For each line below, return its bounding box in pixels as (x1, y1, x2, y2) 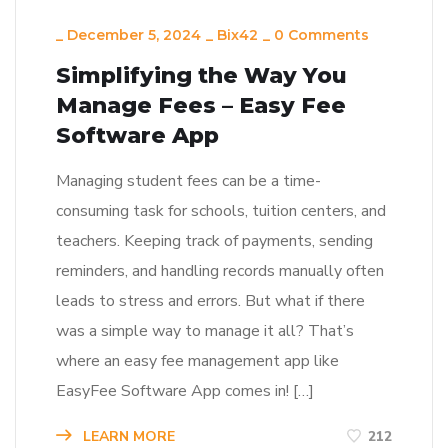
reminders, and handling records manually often (56, 260, 384, 283)
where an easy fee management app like (56, 350, 339, 373)
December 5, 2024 (67, 26, 201, 45)
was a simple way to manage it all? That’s (56, 320, 354, 343)
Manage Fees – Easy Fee (56, 92, 346, 120)
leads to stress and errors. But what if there (56, 290, 365, 313)
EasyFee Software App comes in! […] (56, 380, 314, 403)
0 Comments (274, 26, 369, 45)
